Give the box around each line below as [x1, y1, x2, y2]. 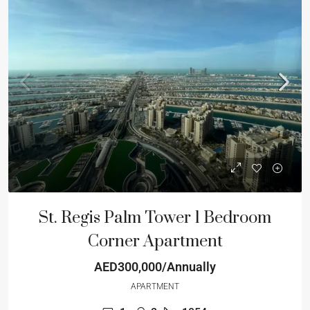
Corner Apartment [87, 231, 223, 252]
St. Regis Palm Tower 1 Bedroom [39, 208, 271, 228]
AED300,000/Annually [94, 259, 216, 274]
